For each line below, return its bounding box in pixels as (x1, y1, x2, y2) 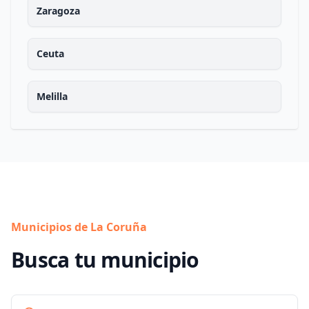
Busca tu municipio (11, 246, 199, 274)
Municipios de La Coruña (11, 219, 147, 235)
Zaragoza (37, 4, 80, 17)
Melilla (37, 90, 68, 103)
